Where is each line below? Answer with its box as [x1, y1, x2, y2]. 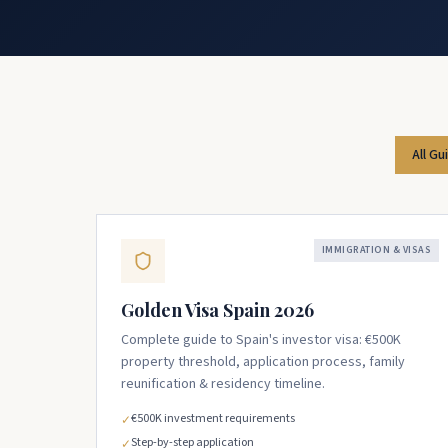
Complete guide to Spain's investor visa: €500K [121, 330, 401, 350]
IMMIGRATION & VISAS [321, 243, 431, 257]
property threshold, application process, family [121, 352, 405, 372]
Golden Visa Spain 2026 [121, 298, 314, 322]
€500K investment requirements [131, 410, 295, 427]
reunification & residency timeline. [121, 374, 325, 394]
